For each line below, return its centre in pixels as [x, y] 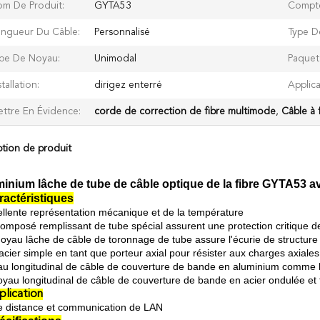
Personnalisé [122, 32]
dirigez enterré [128, 85]
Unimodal [115, 59]
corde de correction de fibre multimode [185, 111]
